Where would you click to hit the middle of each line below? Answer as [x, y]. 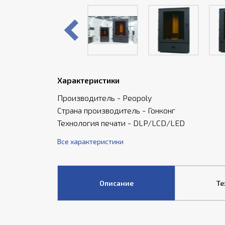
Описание [116, 183]
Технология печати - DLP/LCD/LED [121, 123]
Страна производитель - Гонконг [116, 110]
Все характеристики [90, 141]
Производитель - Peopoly [104, 98]
